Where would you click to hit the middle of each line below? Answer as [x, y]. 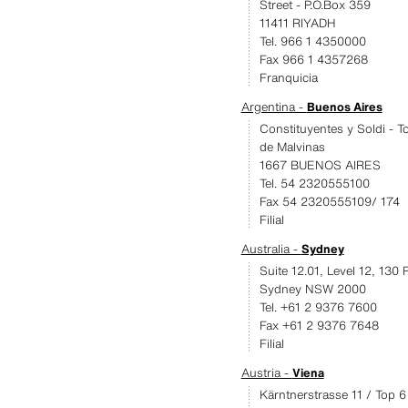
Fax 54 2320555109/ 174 [329, 202]
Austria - [266, 373]
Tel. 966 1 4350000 [312, 41]
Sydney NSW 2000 [312, 289]
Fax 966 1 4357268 [313, 60]
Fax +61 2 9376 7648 [319, 326]
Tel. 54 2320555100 [314, 184]
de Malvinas [292, 147]
